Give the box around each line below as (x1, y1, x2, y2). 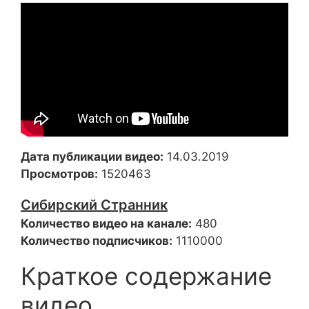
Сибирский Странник (21, 197, 168, 213)
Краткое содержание (21, 261, 272, 290)
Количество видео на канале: (21, 217, 192, 230)
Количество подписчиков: (21, 234, 172, 248)
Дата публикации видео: (21, 150, 163, 163)
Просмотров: (21, 167, 98, 181)
